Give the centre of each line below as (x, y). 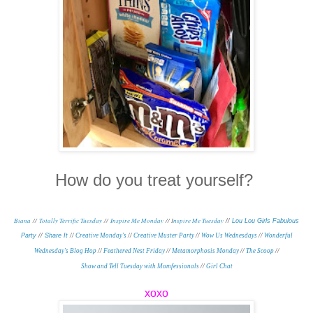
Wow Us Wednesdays (229, 235)
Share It (56, 235)
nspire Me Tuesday (198, 220)
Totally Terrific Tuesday (71, 220)
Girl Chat (219, 266)
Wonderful (278, 235)
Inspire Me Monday (137, 220)
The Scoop (260, 250)
